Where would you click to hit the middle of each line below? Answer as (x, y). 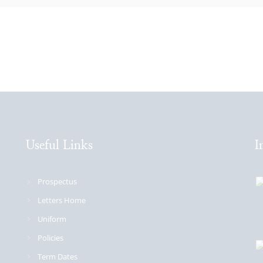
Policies (50, 237)
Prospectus (57, 181)
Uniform (52, 219)
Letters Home (62, 200)
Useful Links (59, 145)
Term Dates (58, 256)
